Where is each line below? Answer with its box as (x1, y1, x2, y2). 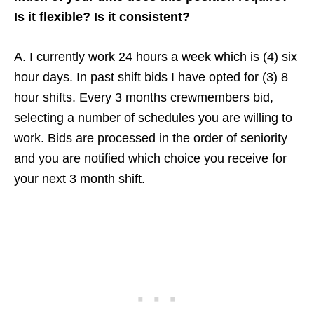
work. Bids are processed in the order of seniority (14, 130, 287, 145)
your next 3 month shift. (14, 171, 145, 186)
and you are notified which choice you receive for (14, 151, 287, 165)
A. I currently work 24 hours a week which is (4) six (14, 49, 297, 64)
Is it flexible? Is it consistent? (14, 9, 190, 24)
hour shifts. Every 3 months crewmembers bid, (14, 90, 273, 104)
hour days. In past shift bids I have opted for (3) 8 (14, 69, 288, 84)
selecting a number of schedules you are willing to (14, 110, 292, 125)
